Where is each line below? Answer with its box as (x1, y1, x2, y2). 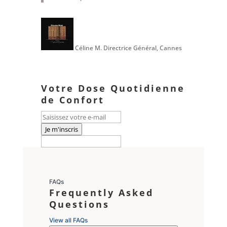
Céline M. (74, 43, 102, 52)
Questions (49, 198, 109, 210)
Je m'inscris (45, 124, 78, 134)
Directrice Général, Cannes (103, 43, 182, 52)
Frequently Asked (49, 186, 154, 199)
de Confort (41, 93, 104, 106)
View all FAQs (49, 216, 88, 224)
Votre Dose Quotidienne (41, 82, 185, 94)
